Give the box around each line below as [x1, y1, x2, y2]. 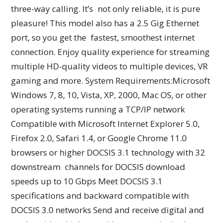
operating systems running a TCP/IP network [11, 104, 185, 115]
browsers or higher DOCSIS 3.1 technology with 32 [11, 147, 206, 159]
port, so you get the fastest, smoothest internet [11, 32, 195, 44]
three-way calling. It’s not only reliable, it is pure [11, 3, 201, 15]
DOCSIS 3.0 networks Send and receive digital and [11, 204, 205, 216]
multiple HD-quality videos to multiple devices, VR [11, 60, 208, 72]
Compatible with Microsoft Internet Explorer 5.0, [11, 118, 200, 130]
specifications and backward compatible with [11, 190, 189, 202]
